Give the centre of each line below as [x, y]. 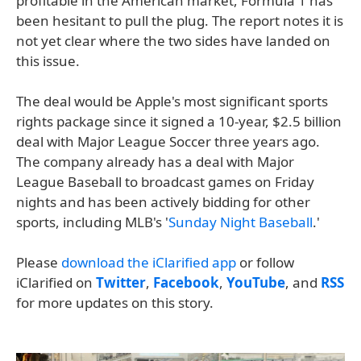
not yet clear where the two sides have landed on [173, 41]
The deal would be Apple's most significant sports [172, 101]
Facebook [186, 282]
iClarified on [56, 282]
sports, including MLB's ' [92, 222]
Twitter [121, 282]
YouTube [256, 282]
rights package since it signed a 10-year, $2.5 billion [179, 121]
